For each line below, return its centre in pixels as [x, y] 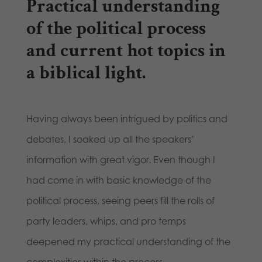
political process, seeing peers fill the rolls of [120, 201]
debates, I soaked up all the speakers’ [110, 139]
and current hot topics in [126, 51]
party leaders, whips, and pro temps [106, 221]
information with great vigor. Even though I [120, 160]
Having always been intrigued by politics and [127, 119]
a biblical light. [86, 73]
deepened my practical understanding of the [128, 242]
